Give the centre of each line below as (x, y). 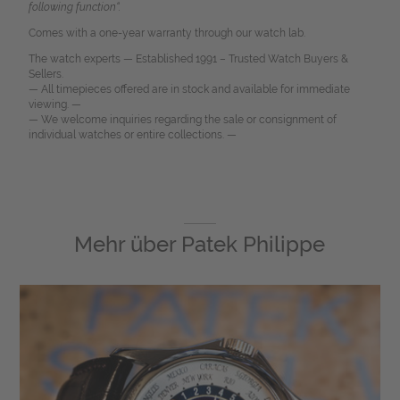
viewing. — (54, 105)
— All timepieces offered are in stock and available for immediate (189, 90)
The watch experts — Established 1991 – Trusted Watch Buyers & (188, 59)
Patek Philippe (254, 245)
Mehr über (128, 245)
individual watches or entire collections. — (132, 135)
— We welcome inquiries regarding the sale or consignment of (182, 120)
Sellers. (46, 75)
